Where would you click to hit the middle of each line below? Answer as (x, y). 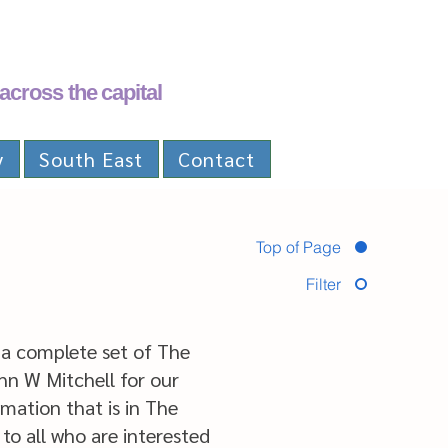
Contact (217, 159)
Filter (323, 284)
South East (91, 159)
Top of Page (298, 247)
